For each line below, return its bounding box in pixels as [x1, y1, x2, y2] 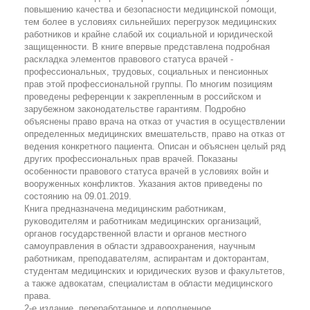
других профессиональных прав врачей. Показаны [24, 153, 237, 164]
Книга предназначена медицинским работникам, [24, 203, 226, 214]
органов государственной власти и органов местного [24, 228, 246, 239]
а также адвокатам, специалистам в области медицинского [24, 277, 273, 289]
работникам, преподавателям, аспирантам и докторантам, [24, 253, 269, 264]
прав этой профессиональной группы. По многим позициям [24, 78, 273, 89]
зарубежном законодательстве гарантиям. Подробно [24, 103, 246, 114]
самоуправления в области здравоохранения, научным [24, 240, 255, 251]
